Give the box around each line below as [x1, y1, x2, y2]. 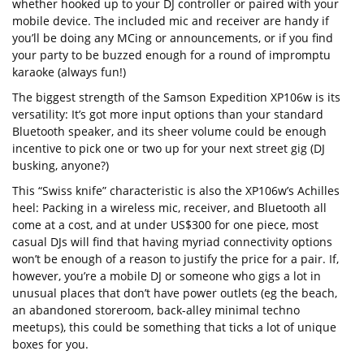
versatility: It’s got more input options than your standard [12, 106, 323, 123]
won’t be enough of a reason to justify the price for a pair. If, [12, 251, 339, 267]
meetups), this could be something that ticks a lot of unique [12, 319, 336, 336]
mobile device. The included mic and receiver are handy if [12, 13, 329, 29]
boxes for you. [12, 336, 89, 353]
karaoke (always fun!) [12, 64, 126, 80]
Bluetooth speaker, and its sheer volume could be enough [12, 123, 327, 140]
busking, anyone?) [12, 158, 109, 174]
